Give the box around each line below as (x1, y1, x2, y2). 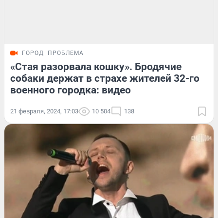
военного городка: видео (10, 84, 131, 96)
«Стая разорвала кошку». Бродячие (10, 60, 182, 73)
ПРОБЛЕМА (48, 49, 84, 56)
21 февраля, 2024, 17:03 (10, 107, 78, 115)
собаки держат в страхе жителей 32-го (10, 72, 200, 84)
